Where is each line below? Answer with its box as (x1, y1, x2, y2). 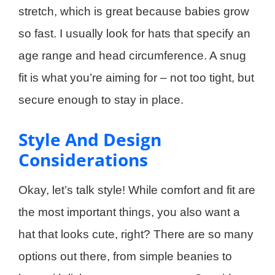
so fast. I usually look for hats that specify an (18, 26, 250, 40)
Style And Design (18, 127, 161, 151)
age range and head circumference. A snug (18, 48, 246, 62)
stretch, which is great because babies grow (18, 4, 249, 18)
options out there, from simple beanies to (18, 249, 232, 263)
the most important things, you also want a (18, 205, 240, 219)
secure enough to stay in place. (18, 93, 184, 106)
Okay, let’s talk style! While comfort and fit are (18, 183, 255, 196)
